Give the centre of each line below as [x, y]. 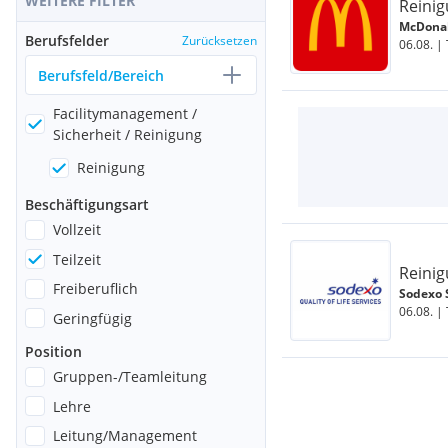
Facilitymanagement [122, 113]
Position [53, 351]
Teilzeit [77, 259]
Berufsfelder [67, 40]
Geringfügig [92, 318]
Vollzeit [77, 229]
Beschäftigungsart [87, 204]
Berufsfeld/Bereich [101, 75]
